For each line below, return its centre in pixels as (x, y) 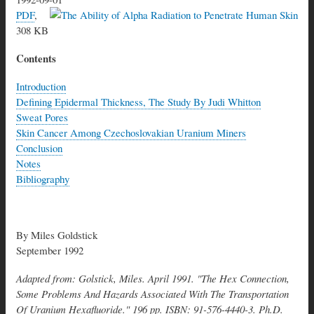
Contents (36, 58)
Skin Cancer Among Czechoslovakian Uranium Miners (131, 132)
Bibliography (43, 178)
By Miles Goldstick (57, 234)
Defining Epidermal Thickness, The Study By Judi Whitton (138, 101)
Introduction (41, 86)
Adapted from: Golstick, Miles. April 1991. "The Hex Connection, (153, 278)
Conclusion (39, 148)
